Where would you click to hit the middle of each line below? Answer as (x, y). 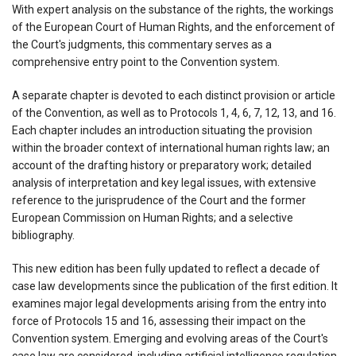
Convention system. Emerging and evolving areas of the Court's (170, 338)
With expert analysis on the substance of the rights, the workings (173, 9)
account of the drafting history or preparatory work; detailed (162, 165)
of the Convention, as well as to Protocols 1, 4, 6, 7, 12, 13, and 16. (174, 112)
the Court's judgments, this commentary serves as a (142, 44)
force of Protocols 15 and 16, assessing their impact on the (159, 321)
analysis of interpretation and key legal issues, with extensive (164, 182)
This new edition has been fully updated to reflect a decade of (166, 268)
